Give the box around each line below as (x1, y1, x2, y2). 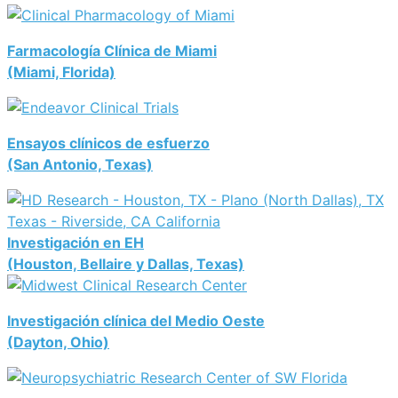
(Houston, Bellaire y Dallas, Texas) (7, 255, 244, 274)
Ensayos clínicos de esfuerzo (7, 134, 210, 153)
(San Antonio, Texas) (7, 155, 153, 174)
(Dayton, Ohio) (7, 333, 109, 352)
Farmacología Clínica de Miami (7, 42, 217, 60)
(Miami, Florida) (7, 63, 115, 82)
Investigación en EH (7, 234, 144, 252)
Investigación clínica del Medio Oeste (7, 312, 265, 330)
